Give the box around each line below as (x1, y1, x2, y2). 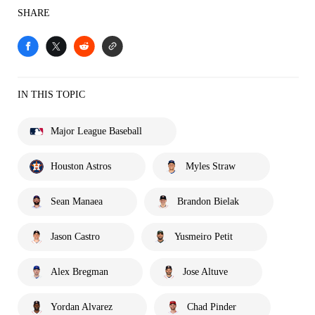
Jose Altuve (183, 266, 228, 277)
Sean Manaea (51, 196, 103, 207)
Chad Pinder (187, 302, 236, 312)
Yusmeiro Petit (174, 231, 233, 242)
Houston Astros (51, 161, 111, 172)
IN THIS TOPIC (18, 89, 85, 100)
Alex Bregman (51, 266, 108, 277)
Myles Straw (186, 161, 236, 172)
